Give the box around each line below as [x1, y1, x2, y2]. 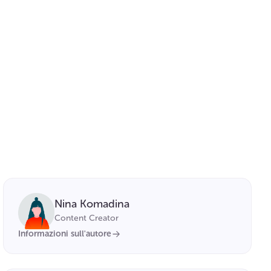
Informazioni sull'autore [18, 228, 112, 239]
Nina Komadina [54, 197, 130, 211]
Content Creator [54, 212, 119, 223]
